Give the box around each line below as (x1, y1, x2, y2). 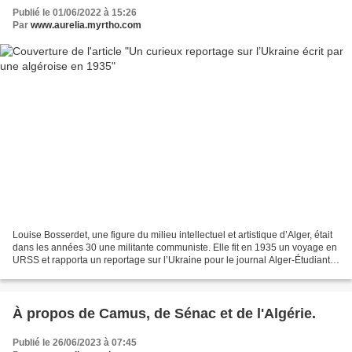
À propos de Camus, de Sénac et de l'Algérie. (13, 306, 316, 322)
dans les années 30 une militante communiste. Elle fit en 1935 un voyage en (13, 242, 337, 254)
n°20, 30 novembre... (13, 267, 101, 279)
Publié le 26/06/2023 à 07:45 (13, 337, 137, 349)
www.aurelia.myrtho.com (31, 19, 141, 31)
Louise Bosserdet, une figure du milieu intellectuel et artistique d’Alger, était (13, 229, 332, 241)
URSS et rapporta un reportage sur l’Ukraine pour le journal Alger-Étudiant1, (13, 255, 338, 266)
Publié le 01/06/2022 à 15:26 (13, 6, 137, 18)
